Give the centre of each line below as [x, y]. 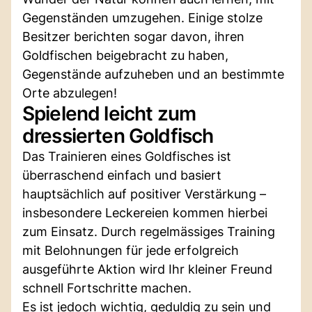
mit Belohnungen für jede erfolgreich [131, 250]
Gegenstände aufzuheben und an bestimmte [153, 74]
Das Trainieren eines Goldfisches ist [127, 156]
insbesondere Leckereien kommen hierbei [145, 212]
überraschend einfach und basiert [122, 175]
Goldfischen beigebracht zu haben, [125, 55]
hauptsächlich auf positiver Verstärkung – [144, 194]
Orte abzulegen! [70, 93]
